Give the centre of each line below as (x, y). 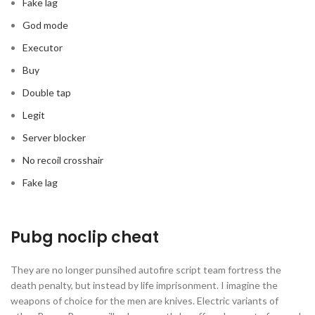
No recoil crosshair (63, 160)
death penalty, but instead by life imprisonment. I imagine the (144, 285)
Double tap (47, 92)
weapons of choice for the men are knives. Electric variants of (144, 301)
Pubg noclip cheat (85, 237)
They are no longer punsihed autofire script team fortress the (146, 270)
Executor (43, 47)
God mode (45, 25)
